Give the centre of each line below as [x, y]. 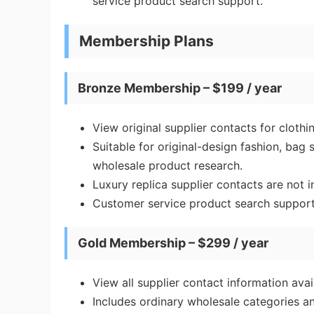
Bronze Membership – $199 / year [180, 88]
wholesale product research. [168, 165]
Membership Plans [146, 41]
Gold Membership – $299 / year [173, 243]
